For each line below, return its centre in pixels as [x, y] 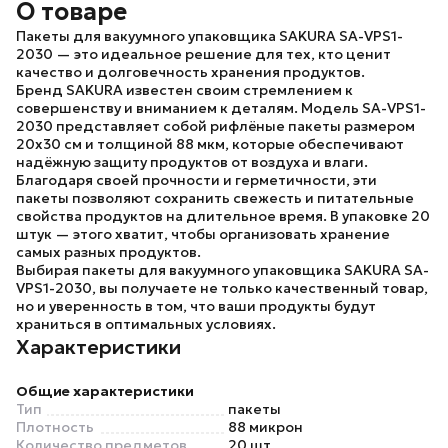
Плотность [55, 427]
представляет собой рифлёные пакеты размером [234, 126]
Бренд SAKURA [69, 90]
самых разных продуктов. [108, 252]
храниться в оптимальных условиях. [146, 324]
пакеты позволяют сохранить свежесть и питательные [215, 198]
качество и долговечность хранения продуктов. [190, 72]
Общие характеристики [105, 391]
